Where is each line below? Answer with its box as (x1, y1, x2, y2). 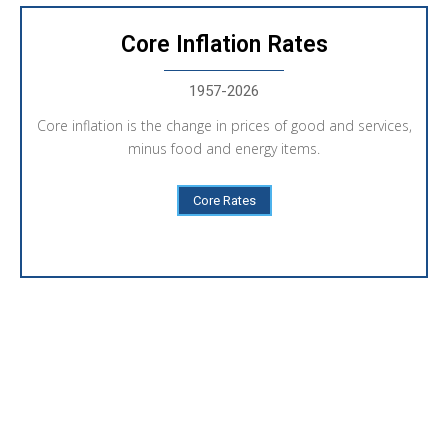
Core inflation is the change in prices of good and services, (36, 115, 412, 135)
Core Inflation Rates (120, 30, 328, 58)
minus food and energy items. (128, 138, 320, 158)
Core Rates (192, 192, 256, 208)
